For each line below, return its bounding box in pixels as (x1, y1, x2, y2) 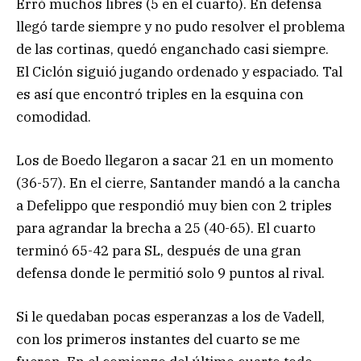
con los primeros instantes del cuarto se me (16, 330, 300, 348)
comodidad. (16, 107, 91, 126)
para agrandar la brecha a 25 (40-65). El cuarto (16, 218, 316, 237)
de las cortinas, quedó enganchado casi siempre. (16, 39, 329, 58)
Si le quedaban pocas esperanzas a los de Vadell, (16, 307, 325, 326)
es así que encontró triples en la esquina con (16, 85, 304, 103)
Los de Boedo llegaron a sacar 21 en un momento (16, 151, 334, 169)
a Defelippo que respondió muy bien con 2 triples (16, 196, 332, 214)
